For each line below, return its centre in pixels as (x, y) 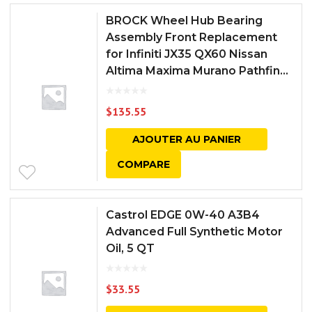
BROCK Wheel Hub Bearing (184, 21)
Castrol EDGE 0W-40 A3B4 (183, 215)
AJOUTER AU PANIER (187, 139)
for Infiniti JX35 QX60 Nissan (187, 54)
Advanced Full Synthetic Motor (194, 232)
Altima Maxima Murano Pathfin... (197, 71)
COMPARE (143, 164)
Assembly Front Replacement (192, 37)
